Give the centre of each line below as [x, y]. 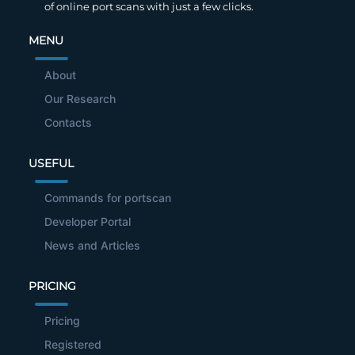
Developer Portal [88, 222]
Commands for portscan [108, 198]
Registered [73, 345]
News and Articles [92, 246]
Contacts [68, 123]
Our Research [80, 99]
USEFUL [51, 164]
